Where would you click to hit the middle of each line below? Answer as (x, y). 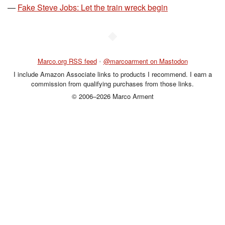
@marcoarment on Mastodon (145, 61)
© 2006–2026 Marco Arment (113, 96)
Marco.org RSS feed (67, 61)
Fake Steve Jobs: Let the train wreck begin (93, 7)
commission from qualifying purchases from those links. (113, 83)
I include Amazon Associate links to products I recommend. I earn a (113, 74)
